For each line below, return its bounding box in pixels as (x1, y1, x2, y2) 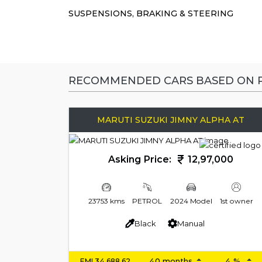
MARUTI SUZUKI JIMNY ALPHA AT (97, 115, 244, 126)
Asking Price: (108, 153, 174, 165)
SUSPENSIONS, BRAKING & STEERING (68, 8, 233, 19)
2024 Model (170, 196, 212, 206)
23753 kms (88, 196, 125, 206)
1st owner (219, 196, 253, 206)
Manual (177, 219, 205, 229)
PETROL (132, 196, 163, 206)
